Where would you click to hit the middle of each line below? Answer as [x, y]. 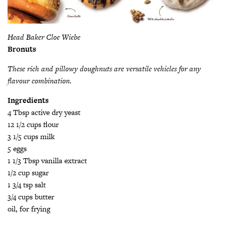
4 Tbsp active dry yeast [44, 113]
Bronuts [22, 49]
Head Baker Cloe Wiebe [44, 37]
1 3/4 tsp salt [27, 185]
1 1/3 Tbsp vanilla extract [47, 161]
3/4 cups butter [31, 197]
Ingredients [28, 100]
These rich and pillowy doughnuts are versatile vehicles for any [104, 69]
